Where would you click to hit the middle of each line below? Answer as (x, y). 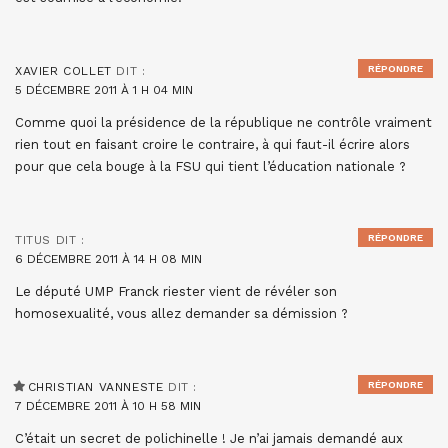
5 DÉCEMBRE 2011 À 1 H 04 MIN (104, 90)
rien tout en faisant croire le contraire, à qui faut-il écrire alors (212, 144)
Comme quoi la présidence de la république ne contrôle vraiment (223, 122)
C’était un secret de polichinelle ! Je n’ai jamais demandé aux (209, 438)
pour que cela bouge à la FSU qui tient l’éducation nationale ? (210, 166)
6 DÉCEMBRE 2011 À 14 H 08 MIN (108, 259)
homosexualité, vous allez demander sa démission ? (181, 313)
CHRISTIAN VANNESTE (95, 387)
